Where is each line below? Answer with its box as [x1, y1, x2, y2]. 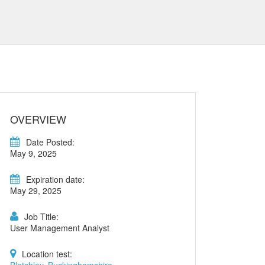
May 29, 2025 [10, 185, 62, 196]
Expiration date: [26, 173, 85, 185]
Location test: [22, 248, 72, 260]
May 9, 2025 [10, 147, 57, 159]
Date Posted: [26, 136, 75, 148]
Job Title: [24, 211, 59, 222]
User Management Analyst [10, 222, 109, 234]
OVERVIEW [10, 111, 66, 127]
